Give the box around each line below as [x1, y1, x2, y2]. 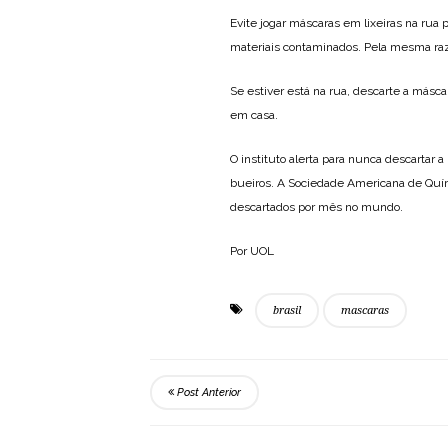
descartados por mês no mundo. [230, 199, 403, 214]
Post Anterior [174, 385, 241, 399]
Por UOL [230, 243, 274, 258]
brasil [273, 303, 301, 317]
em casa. [230, 107, 278, 122]
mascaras [341, 303, 389, 317]
